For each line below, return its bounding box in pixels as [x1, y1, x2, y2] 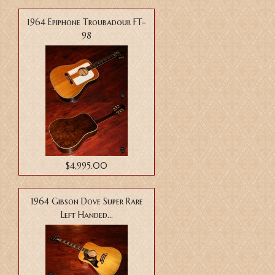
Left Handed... [60, 209, 113, 221]
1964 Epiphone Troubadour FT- [27, 17, 146, 28]
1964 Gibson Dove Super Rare [30, 196, 143, 207]
